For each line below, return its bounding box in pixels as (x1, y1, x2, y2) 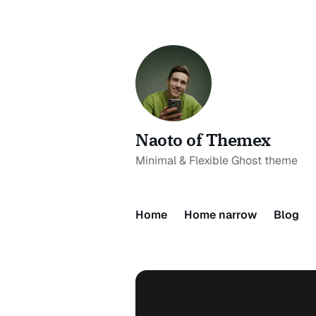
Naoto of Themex (135, 128, 271, 151)
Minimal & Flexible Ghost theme (135, 153, 298, 168)
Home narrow (183, 207, 257, 222)
